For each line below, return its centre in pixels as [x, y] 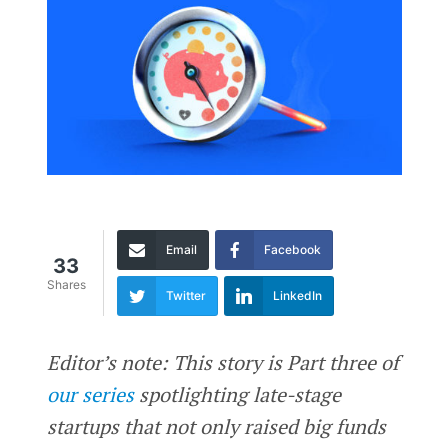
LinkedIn [297, 295]
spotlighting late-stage [237, 394]
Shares [66, 285]
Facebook [292, 249]
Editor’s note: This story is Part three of [222, 362]
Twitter [185, 295]
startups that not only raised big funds [216, 426]
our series [90, 394]
